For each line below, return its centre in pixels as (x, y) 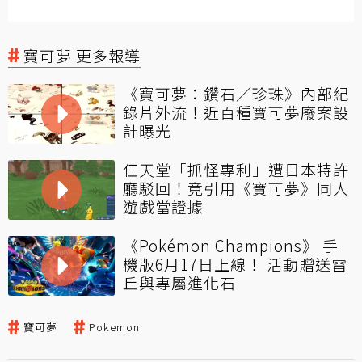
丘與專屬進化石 (179, 282)
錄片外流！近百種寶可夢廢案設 (236, 112)
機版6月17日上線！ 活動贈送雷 (235, 263)
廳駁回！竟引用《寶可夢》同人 (236, 187)
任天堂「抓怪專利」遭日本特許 (236, 169)
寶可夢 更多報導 (82, 55)
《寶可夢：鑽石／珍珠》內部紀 (236, 93)
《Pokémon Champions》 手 (231, 245)
